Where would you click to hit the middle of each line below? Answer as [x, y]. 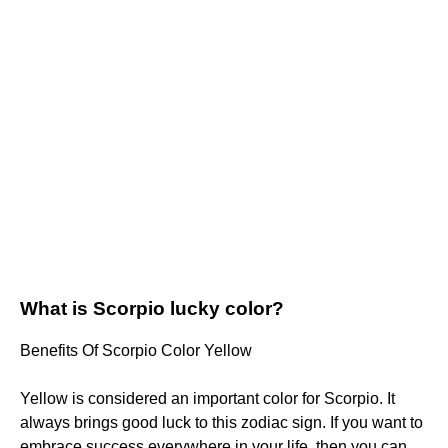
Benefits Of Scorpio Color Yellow [136, 351]
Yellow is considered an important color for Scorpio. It [207, 399]
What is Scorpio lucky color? [152, 309]
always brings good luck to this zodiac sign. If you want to [221, 423]
